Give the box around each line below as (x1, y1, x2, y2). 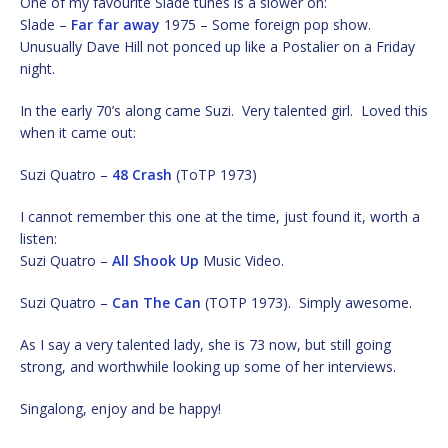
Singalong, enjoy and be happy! (20, 398, 221, 418)
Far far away (71, 14, 160, 34)
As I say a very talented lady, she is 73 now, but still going (20, 334, 391, 354)
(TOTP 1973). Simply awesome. (201, 292, 412, 312)
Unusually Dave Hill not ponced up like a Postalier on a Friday (20, 36, 415, 56)
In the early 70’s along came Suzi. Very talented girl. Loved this (20, 100, 428, 120)
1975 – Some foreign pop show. (160, 14, 375, 34)
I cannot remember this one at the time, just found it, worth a (20, 206, 420, 226)
